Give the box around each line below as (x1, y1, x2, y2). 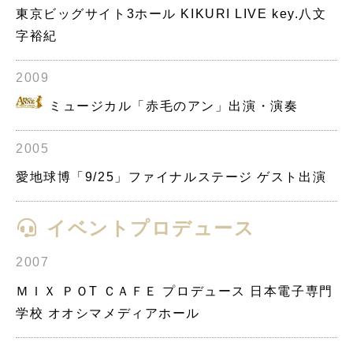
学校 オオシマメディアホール (16, 306, 200, 320)
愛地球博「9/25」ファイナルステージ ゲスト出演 (16, 169, 327, 184)
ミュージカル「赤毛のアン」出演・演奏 (49, 99, 299, 113)
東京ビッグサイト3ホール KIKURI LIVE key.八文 (16, 6, 327, 20)
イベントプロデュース (39, 217, 255, 240)
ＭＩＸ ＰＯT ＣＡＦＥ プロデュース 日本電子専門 (16, 284, 333, 298)
